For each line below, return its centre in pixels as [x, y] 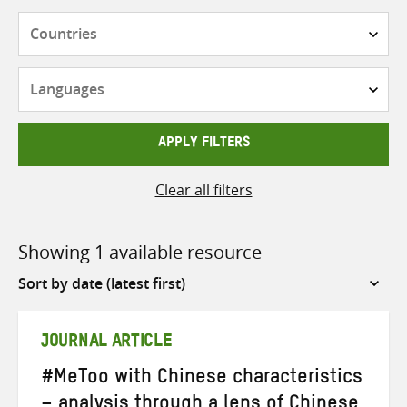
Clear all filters [203, 189]
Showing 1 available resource [140, 252]
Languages [239, 78]
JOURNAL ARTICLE [107, 344]
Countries [236, 22]
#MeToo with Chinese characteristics [202, 379]
